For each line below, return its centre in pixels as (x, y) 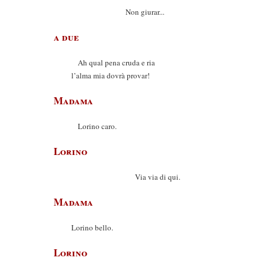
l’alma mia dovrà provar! (110, 75)
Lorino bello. (92, 227)
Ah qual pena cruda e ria (113, 62)
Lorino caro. (94, 126)
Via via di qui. (126, 177)
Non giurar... (118, 12)
